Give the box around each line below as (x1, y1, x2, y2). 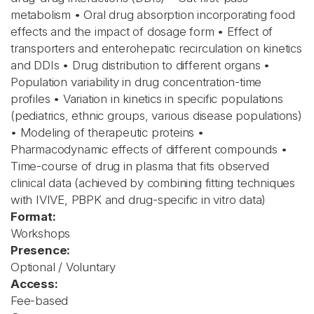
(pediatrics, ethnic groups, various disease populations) (11, 109, 302, 123)
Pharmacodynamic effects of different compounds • (11, 142, 287, 156)
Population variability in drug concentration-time (11, 75, 262, 89)
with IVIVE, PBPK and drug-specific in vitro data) (11, 193, 266, 207)
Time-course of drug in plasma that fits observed (11, 159, 269, 173)
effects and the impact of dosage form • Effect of (11, 25, 273, 39)
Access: (11, 277, 58, 291)
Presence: (11, 243, 71, 257)
